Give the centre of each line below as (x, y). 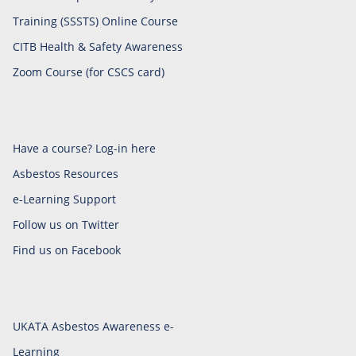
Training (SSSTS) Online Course (95, 21)
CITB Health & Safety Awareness (98, 47)
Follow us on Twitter (66, 225)
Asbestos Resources (66, 174)
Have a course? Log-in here (84, 149)
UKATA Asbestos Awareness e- (93, 327)
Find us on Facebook (67, 250)
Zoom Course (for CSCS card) (89, 72)
